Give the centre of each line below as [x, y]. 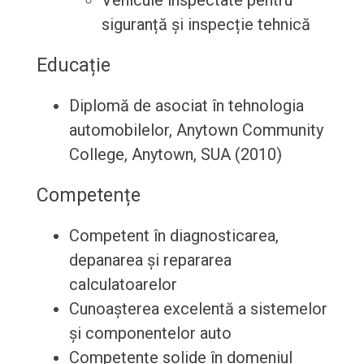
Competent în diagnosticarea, [173, 236]
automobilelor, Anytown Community [196, 130]
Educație [73, 65]
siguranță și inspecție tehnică [206, 25]
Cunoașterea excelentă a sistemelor [198, 309]
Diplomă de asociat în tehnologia [186, 106]
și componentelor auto [150, 334]
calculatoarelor [123, 285]
